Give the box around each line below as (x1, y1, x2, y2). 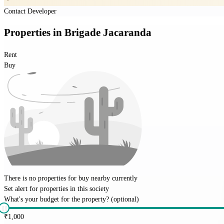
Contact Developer (4, 7, 56, 15)
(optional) (111, 195, 139, 203)
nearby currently (89, 174, 137, 182)
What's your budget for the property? (4, 195, 109, 203)
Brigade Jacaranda (64, 26, 151, 39)
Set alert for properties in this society (4, 184, 109, 192)
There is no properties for (4, 174, 78, 182)
